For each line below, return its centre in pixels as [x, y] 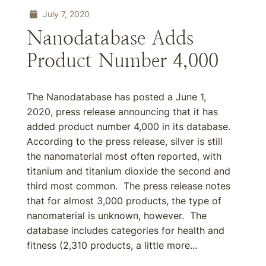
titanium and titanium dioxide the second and [129, 171]
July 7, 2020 [65, 14]
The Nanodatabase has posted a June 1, [116, 97]
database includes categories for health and [126, 230]
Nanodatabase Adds [110, 38]
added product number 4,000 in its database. [130, 126]
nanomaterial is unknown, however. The [117, 216]
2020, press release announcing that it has [122, 112]
